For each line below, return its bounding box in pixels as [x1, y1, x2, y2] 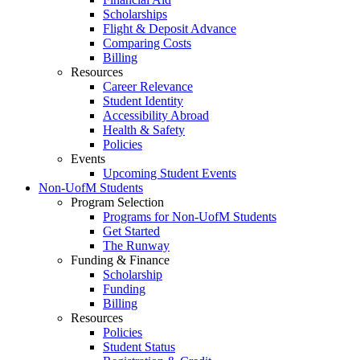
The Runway [103, 239, 170, 253]
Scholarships [103, 7, 167, 22]
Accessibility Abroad [103, 108, 209, 123]
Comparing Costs [103, 36, 191, 51]
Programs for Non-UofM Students [103, 210, 276, 224]
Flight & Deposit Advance [103, 22, 236, 36]
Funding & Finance [71, 253, 170, 268]
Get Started [103, 224, 160, 239]
